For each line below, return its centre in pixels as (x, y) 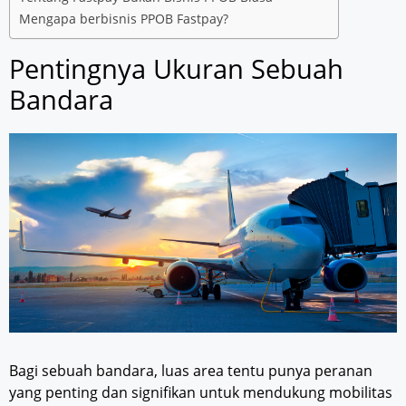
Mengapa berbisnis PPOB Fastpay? (124, 18)
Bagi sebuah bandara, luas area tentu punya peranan (191, 371)
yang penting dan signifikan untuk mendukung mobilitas (201, 393)
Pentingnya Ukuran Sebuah (176, 68)
